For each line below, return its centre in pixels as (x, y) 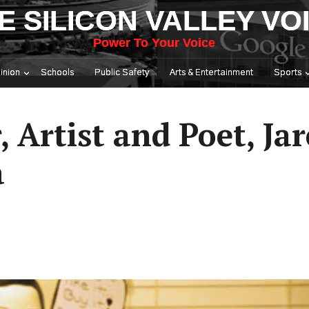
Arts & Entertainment (211, 73)
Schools (57, 73)
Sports (288, 73)
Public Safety (122, 73)
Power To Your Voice (154, 43)
